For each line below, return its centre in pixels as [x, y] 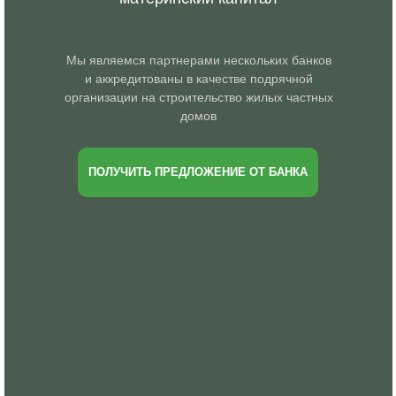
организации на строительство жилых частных [198, 97]
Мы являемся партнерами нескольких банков [198, 60]
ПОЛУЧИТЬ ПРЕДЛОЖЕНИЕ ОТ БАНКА [198, 172]
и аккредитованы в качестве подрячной [198, 79]
